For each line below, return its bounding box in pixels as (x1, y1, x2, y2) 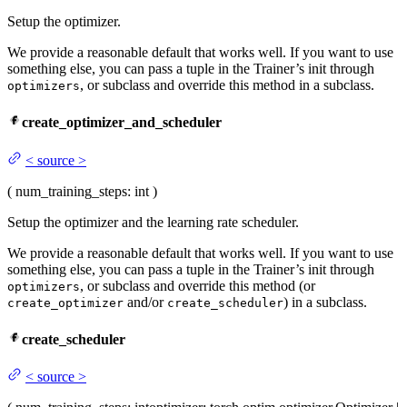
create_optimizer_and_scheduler (22, 114, 222, 131)
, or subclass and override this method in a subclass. (80, 77, 374, 94)
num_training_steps (15, 183, 127, 199)
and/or (124, 293, 167, 310)
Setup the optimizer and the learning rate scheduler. (7, 213, 299, 230)
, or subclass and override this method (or (80, 277, 315, 293)
